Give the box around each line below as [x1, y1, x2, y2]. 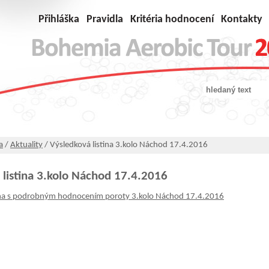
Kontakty [221, 14, 262, 25]
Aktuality [10, 141, 43, 150]
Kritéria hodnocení [130, 14, 214, 25]
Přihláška [38, 14, 79, 25]
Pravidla [86, 14, 123, 25]
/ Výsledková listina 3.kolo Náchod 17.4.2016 [43, 141, 208, 150]
